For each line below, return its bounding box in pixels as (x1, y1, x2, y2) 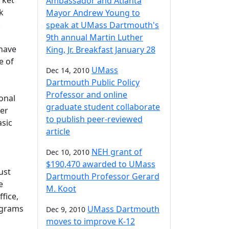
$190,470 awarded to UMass (46, 158, 155, 170)
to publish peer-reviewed (46, 113, 143, 125)
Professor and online (46, 89, 127, 100)
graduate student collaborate (46, 101, 160, 112)
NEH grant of (91, 146, 142, 157)
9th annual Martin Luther (46, 32, 143, 43)
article (46, 126, 70, 137)
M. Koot (46, 183, 76, 194)
